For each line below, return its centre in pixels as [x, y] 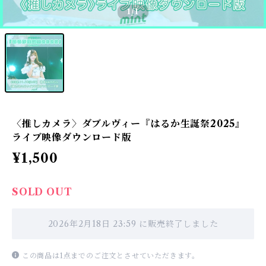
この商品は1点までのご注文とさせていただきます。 [111, 256]
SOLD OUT [42, 192]
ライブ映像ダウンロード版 [72, 137]
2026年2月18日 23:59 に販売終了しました [133, 224]
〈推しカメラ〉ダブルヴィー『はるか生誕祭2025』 [129, 123]
